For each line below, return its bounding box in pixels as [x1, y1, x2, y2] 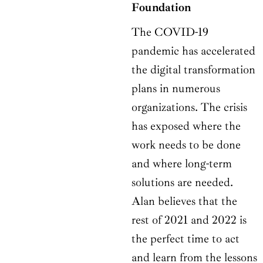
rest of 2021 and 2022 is [131, 213, 247, 228]
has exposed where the [131, 119, 241, 134]
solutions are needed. [131, 175, 233, 190]
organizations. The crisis [131, 100, 247, 115]
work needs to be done [131, 137, 241, 153]
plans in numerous [131, 81, 220, 96]
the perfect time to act [131, 231, 240, 247]
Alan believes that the [131, 194, 237, 209]
